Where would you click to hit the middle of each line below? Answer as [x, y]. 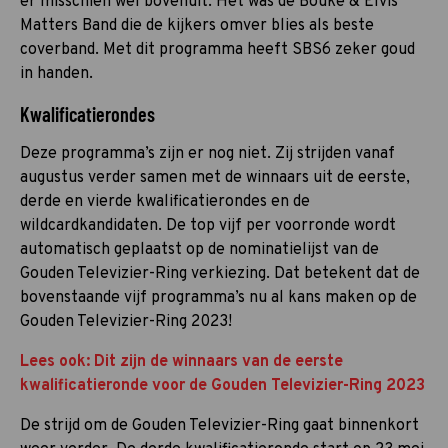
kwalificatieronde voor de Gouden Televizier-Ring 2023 [222, 385]
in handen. [56, 73]
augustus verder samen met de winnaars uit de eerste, [215, 177]
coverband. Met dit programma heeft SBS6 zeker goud [217, 49]
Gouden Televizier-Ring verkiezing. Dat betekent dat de [220, 273]
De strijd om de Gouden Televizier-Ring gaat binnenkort [219, 425]
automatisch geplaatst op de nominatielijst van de [199, 249]
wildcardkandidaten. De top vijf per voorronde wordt [208, 225]
